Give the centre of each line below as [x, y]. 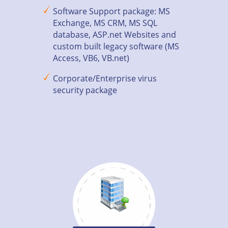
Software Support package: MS [111, 11]
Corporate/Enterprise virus [105, 78]
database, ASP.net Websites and [115, 35]
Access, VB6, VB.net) [91, 58]
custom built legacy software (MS [116, 46]
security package [85, 90]
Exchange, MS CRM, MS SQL [105, 23]
